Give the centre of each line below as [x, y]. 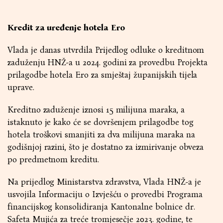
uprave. [21, 87]
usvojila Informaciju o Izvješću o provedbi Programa [105, 194]
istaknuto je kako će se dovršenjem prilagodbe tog [101, 122]
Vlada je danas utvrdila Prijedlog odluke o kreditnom [106, 50]
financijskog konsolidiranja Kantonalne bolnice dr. [101, 207]
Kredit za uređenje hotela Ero [66, 28]
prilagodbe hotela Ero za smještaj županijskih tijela [103, 75]
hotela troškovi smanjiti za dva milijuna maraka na [101, 135]
